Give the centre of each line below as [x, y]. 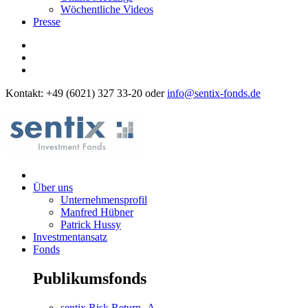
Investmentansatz [70, 237]
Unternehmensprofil [104, 200]
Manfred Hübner [97, 212]
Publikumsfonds [90, 278]
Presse [47, 22]
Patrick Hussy [91, 224]
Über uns [53, 187]
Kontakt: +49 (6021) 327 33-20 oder [86, 93]
